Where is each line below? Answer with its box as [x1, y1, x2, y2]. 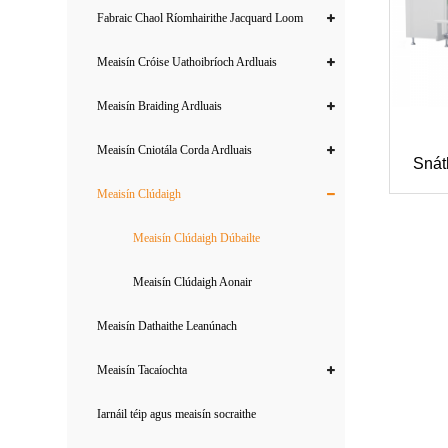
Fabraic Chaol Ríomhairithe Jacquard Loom [97, 11, 304, 25]
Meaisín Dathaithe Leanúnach [97, 319, 238, 333]
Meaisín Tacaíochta [97, 363, 188, 377]
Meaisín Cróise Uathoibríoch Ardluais [97, 55, 278, 69]
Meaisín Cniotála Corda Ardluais [97, 143, 253, 157]
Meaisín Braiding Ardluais [97, 99, 223, 113]
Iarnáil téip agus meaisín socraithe [97, 407, 257, 421]
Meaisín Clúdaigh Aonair [133, 275, 253, 289]
